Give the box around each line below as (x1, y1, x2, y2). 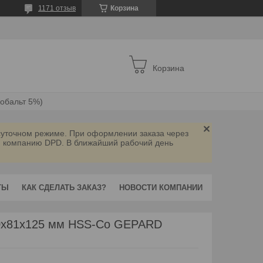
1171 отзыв (38, 4, 76, 12)
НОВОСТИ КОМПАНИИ (119, 183, 203, 192)
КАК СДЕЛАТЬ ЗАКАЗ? (22, 183, 106, 192)
